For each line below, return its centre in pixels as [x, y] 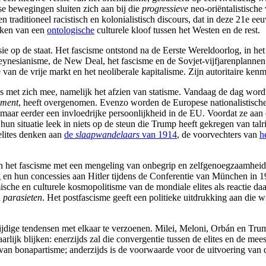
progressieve [165, 8]
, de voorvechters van [218, 134]
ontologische [71, 30]
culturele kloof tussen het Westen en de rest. [177, 30]
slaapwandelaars [107, 134]
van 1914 [158, 134]
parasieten [23, 197]
